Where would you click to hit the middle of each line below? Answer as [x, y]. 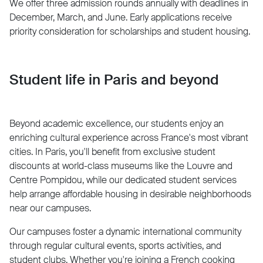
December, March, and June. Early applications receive [121, 17]
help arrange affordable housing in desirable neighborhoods [130, 194]
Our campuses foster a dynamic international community [125, 231]
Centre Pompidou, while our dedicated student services [123, 180]
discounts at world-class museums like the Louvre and [121, 166]
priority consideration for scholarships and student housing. [130, 31]
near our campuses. [50, 208]
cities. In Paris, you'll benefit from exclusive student [112, 151]
